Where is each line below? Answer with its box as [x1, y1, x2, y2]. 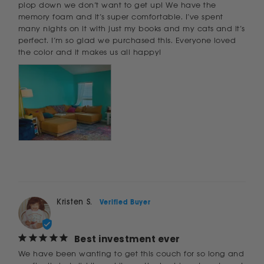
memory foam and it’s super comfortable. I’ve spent [18, 11, 223, 22]
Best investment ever [74, 232, 180, 245]
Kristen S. [57, 196, 93, 207]
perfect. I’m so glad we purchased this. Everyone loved [18, 35, 236, 45]
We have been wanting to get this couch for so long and [18, 248, 245, 259]
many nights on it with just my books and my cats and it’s [18, 23, 245, 34]
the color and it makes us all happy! [18, 47, 161, 57]
